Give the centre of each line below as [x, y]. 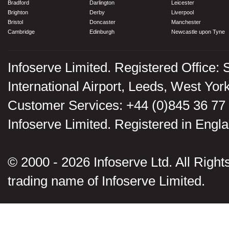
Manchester [186, 22]
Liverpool [182, 12]
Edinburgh [102, 32]
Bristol [15, 22]
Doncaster [102, 22]
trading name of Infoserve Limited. [106, 181]
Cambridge [21, 32]
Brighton [18, 12]
